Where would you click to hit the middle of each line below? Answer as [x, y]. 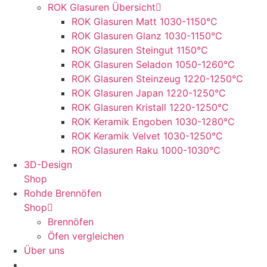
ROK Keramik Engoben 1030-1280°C [153, 122]
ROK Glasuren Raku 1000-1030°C [146, 150]
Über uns [44, 250]
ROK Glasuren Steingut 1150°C [140, 50]
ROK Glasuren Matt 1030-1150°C [145, 21]
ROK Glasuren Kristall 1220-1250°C [150, 107]
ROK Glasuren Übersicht [102, 7]
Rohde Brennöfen [63, 193]
